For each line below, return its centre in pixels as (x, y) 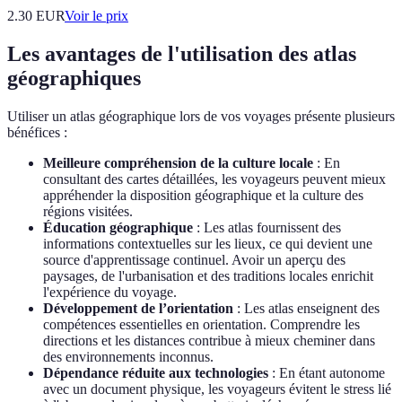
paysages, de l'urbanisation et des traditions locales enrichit (208, 275)
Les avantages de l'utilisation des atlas (182, 53)
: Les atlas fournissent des (267, 227)
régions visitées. (88, 211)
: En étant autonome (327, 372)
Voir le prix (96, 15)
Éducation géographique (118, 227)
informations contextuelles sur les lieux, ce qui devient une (208, 243)
